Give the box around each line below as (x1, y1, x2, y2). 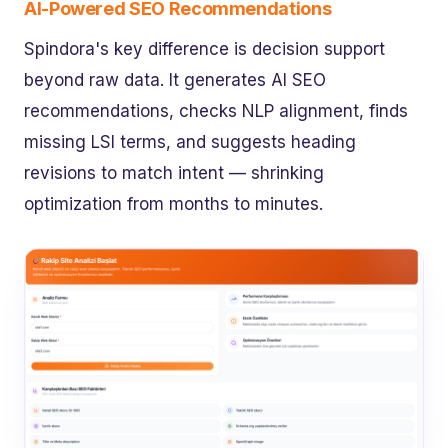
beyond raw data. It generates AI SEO (24, 69, 326, 90)
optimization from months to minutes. (24, 193, 323, 214)
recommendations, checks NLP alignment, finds (24, 100, 408, 121)
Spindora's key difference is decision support (24, 38, 385, 59)
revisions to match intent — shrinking (24, 162, 324, 183)
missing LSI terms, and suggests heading (24, 131, 356, 152)
